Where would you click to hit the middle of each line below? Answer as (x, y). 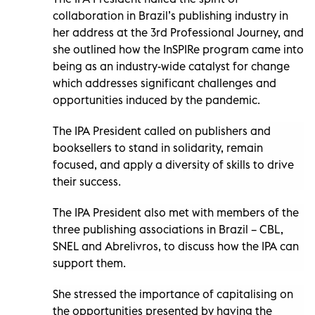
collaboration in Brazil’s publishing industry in (171, 15)
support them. (89, 263)
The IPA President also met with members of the (176, 212)
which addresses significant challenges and (165, 83)
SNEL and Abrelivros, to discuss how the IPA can (176, 246)
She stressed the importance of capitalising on (173, 294)
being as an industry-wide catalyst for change (171, 66)
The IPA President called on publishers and (162, 130)
